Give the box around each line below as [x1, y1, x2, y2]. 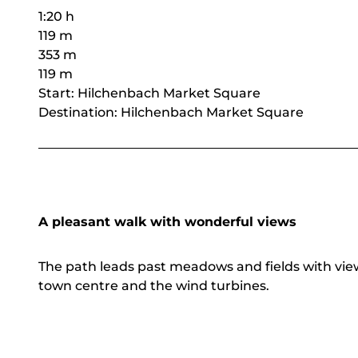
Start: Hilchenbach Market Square [38, 85, 261, 101]
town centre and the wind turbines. [38, 277, 272, 293]
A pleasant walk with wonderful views [38, 213, 300, 229]
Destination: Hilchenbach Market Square [38, 104, 304, 120]
